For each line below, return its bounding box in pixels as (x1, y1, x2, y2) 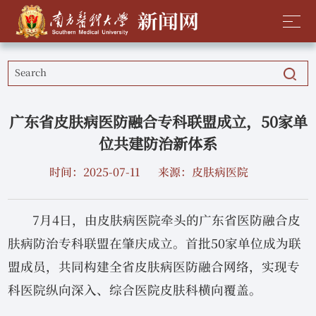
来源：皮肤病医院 (158, 165, 248, 179)
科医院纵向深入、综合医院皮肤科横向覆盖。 (8, 282, 262, 298)
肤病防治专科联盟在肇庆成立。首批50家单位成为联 (8, 236, 302, 252)
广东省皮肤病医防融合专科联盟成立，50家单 (8, 112, 308, 130)
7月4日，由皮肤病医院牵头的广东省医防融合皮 (32, 212, 301, 229)
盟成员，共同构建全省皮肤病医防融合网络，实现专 (8, 259, 300, 275)
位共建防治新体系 (99, 134, 217, 152)
